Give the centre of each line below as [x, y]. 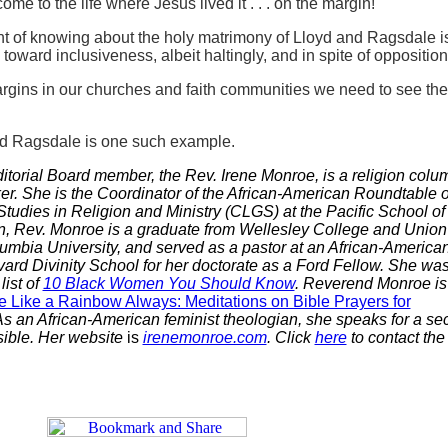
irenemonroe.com [204, 337]
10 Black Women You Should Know [168, 283]
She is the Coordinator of [109, 193]
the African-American [275, 193]
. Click [290, 337]
